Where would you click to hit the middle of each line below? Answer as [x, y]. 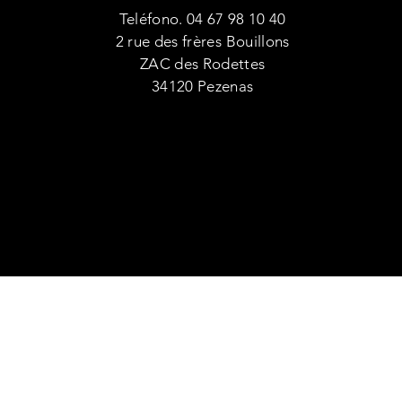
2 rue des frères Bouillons [202, 42]
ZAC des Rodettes [202, 64]
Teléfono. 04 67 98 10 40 [202, 19]
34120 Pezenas [202, 87]
